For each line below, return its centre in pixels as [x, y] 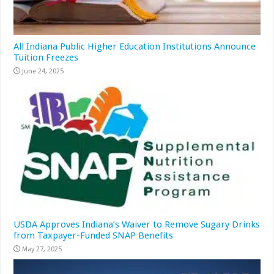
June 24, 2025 [43, 72]
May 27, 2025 [42, 249]
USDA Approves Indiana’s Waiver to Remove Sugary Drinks [137, 224]
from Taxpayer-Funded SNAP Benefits [94, 235]
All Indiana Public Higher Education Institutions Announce [135, 47]
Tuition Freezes [46, 58]
